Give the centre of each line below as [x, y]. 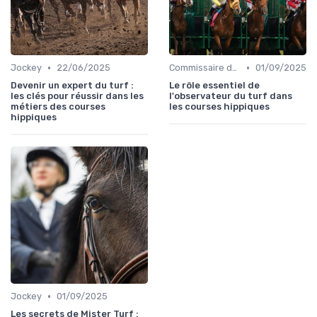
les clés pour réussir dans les [77, 96]
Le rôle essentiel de [214, 86]
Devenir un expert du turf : [72, 86]
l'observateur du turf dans [231, 96]
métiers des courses [58, 107]
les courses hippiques [219, 107]
